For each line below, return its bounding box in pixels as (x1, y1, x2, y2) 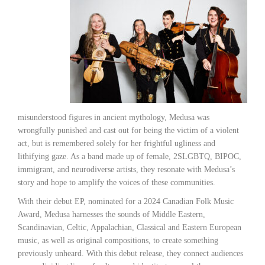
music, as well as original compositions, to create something (18, 235, 218, 245)
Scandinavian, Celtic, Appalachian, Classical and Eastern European (18, 222, 241, 232)
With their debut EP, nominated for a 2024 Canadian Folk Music (18, 196, 234, 206)
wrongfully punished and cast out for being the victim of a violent (18, 125, 239, 135)
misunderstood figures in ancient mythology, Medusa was (18, 112, 209, 122)
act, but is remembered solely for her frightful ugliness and (18, 138, 215, 148)
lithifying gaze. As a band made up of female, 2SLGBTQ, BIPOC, (18, 151, 241, 161)
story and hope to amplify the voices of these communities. (18, 177, 215, 187)
